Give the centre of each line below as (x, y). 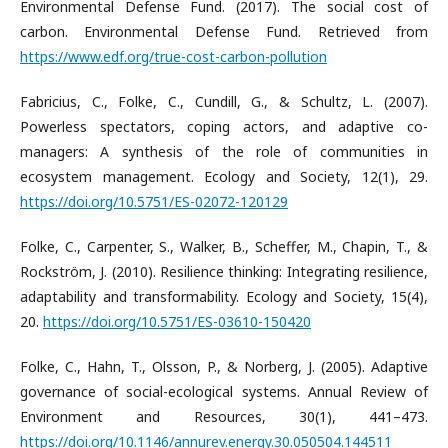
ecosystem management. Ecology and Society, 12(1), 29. (224, 176)
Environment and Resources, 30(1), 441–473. (224, 416)
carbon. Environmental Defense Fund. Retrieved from (224, 31)
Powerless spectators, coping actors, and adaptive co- (224, 126)
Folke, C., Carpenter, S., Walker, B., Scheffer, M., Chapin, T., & (224, 246)
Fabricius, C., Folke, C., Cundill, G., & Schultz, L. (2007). (224, 101)
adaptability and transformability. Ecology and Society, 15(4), (224, 296)
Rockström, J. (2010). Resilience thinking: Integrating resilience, (224, 271)
